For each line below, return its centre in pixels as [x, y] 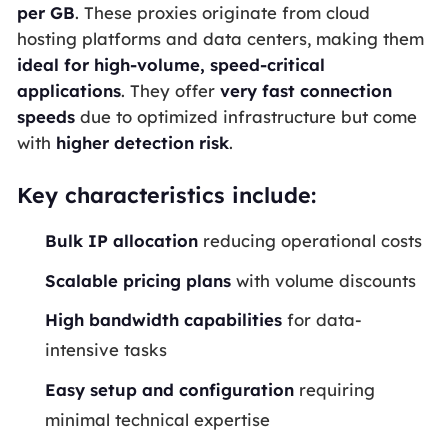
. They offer [170, 90]
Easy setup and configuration [170, 389]
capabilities [231, 320]
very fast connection [305, 90]
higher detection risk [142, 142]
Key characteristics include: [166, 194]
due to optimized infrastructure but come [245, 116]
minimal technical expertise [158, 419]
